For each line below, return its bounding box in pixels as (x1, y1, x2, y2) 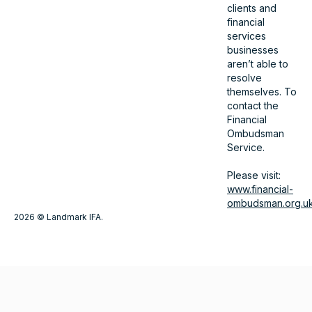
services (227, 29, 266, 42)
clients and (227, 1, 276, 14)
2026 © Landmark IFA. (14, 211, 103, 222)
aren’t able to (227, 57, 288, 70)
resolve (227, 71, 262, 84)
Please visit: (227, 169, 281, 181)
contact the (227, 99, 279, 111)
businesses (227, 43, 279, 56)
